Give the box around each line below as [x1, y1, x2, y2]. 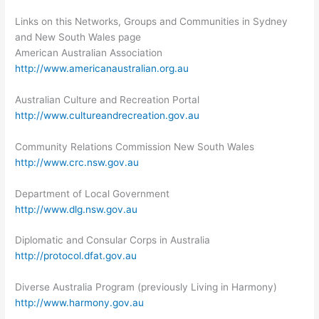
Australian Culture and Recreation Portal [15, 93, 200, 105]
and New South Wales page [15, 31, 142, 43]
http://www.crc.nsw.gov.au [15, 156, 140, 168]
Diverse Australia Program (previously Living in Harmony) [15, 281, 278, 293]
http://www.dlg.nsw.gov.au [15, 203, 138, 215]
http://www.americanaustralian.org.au [15, 62, 189, 74]
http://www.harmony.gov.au [15, 297, 145, 309]
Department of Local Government [15, 187, 170, 199]
